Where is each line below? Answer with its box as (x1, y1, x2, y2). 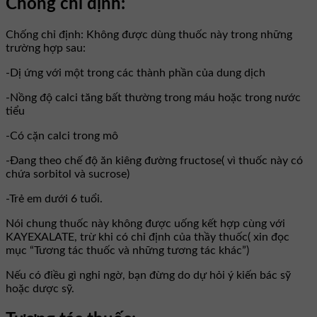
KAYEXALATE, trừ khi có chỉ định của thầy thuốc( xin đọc (6, 231, 289, 243)
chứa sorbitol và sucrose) (6, 168, 129, 180)
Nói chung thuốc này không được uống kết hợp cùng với (6, 218, 285, 230)
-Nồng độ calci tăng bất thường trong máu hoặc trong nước (6, 92, 301, 104)
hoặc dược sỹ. (6, 283, 74, 295)
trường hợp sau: (6, 42, 86, 54)
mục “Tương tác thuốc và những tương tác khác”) (6, 245, 249, 257)
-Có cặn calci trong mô (6, 130, 118, 142)
